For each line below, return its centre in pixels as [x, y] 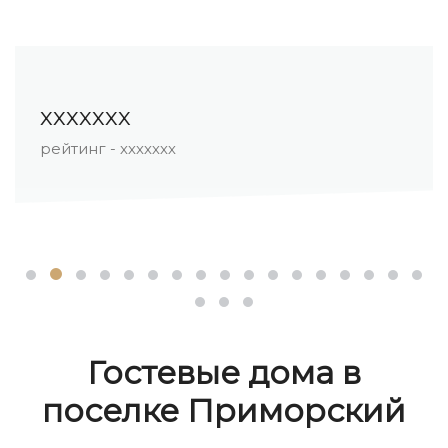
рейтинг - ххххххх [164, 148]
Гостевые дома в [224, 372]
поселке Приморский [224, 410]
